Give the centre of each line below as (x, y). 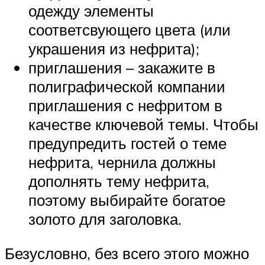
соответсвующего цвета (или (130, 30)
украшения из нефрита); (114, 49)
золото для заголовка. (105, 219)
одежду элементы (91, 11)
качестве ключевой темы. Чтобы (143, 125)
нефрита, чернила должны (122, 162)
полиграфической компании (127, 87)
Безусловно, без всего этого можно (127, 253)
